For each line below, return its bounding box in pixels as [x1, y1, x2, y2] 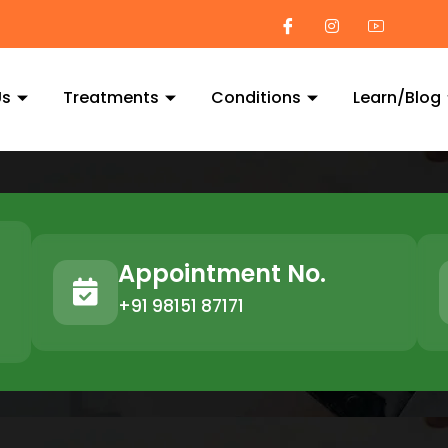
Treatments [63, 86, 159, 109]
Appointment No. [117, 256, 326, 290]
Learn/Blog [353, 86, 441, 109]
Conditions [211, 86, 301, 109]
